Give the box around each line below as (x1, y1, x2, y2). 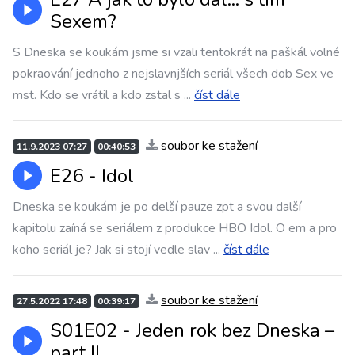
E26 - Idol (50, 163, 134, 189)
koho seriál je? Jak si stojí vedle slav (13, 241, 210, 258)
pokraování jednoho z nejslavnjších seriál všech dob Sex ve (13, 65, 334, 82)
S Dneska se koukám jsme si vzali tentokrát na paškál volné (13, 44, 340, 61)
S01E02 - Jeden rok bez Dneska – (50, 318, 334, 343)
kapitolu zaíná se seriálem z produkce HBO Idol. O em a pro (13, 219, 337, 237)
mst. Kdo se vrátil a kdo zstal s (13, 86, 181, 104)
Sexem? (50, 9, 116, 34)
